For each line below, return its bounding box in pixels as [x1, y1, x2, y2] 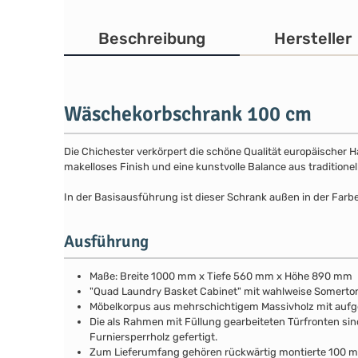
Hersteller [274, 29, 352, 49]
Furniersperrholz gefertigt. [89, 331, 217, 344]
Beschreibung [98, 29, 206, 49]
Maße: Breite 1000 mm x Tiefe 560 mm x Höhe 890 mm [89, 270, 352, 283]
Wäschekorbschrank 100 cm [64, 101, 312, 127]
